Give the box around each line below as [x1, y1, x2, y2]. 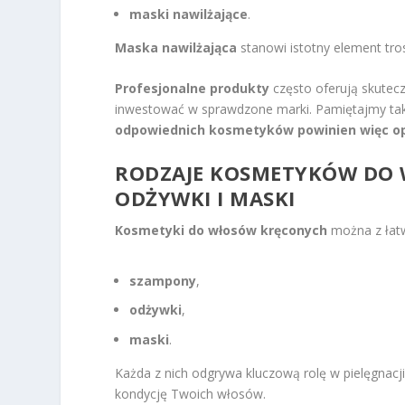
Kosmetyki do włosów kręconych [115, 221, 328, 240]
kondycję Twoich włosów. [115, 385, 267, 403]
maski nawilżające [129, 5, 249, 23]
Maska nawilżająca [115, 38, 238, 56]
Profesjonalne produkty [115, 80, 270, 98]
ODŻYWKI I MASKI [115, 184, 296, 212]
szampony [129, 271, 197, 289]
